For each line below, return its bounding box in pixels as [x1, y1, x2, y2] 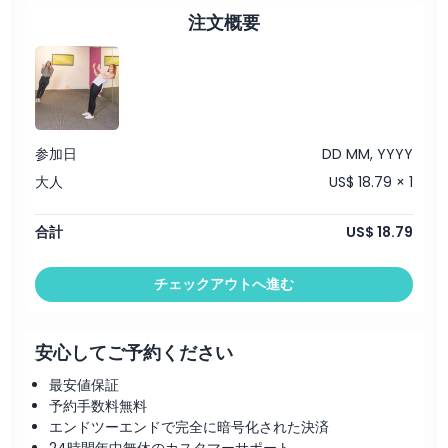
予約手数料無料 [49, 396, 147, 416]
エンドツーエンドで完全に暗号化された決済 [49, 417, 329, 437]
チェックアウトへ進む [154, 274, 294, 294]
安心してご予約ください [35, 340, 233, 365]
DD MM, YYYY [322, 143, 413, 164]
